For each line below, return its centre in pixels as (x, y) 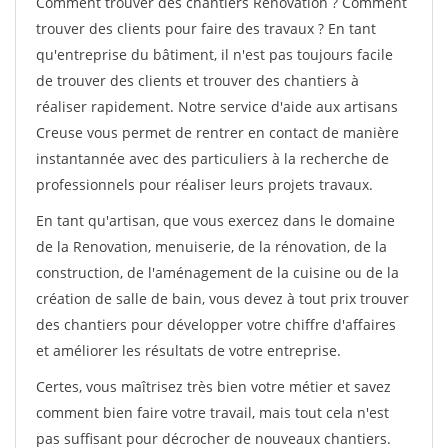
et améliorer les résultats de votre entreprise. (188, 350)
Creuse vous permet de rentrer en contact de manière (217, 132)
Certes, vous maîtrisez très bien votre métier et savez (213, 386)
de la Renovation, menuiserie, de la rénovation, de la (211, 246)
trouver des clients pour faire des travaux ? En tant (206, 28)
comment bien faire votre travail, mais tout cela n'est (212, 412)
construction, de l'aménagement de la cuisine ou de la (217, 272)
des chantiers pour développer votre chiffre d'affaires (216, 324)
